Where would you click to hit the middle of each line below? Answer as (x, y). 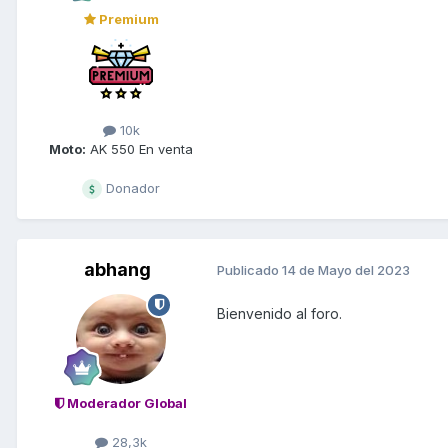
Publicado (249, 270)
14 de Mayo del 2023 (346, 270)
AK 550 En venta (139, 148)
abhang (117, 269)
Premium (127, 18)
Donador (131, 187)
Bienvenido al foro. (279, 313)
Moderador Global (125, 402)
